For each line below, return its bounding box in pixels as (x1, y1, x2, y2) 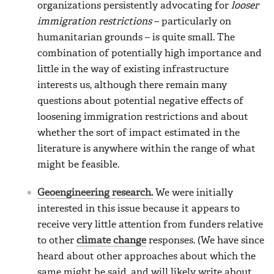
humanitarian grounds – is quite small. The (37, 32, 235, 43)
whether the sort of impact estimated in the (37, 128, 240, 138)
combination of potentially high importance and (37, 48, 262, 59)
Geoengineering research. (37, 188, 153, 198)
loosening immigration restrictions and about (37, 112, 248, 122)
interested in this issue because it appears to (37, 204, 240, 214)
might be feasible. (37, 160, 119, 170)
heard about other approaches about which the (37, 251, 256, 262)
